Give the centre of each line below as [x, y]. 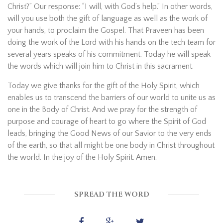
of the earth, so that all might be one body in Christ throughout [111, 145]
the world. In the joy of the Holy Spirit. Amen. [82, 157]
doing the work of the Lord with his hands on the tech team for [111, 42]
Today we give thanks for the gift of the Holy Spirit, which [104, 85]
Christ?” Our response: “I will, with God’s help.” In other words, [110, 6]
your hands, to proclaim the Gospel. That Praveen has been [106, 30]
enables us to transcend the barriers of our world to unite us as [111, 97]
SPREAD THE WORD [111, 194]
